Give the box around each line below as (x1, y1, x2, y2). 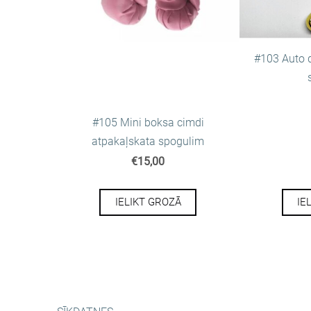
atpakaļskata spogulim (92, 135, 205, 149)
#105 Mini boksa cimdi (92, 116, 204, 130)
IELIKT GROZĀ (115, 196, 181, 209)
